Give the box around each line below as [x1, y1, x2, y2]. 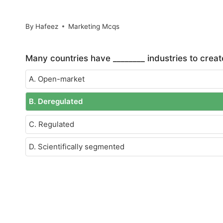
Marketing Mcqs [68, 22, 120, 30]
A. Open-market [29, 74, 85, 84]
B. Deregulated [29, 97, 83, 107]
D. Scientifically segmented [29, 142, 124, 152]
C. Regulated [29, 119, 74, 129]
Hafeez [35, 22, 59, 30]
